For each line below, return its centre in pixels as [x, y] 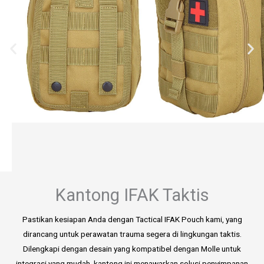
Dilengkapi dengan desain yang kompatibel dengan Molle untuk [132, 248]
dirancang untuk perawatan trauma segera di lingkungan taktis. [132, 234]
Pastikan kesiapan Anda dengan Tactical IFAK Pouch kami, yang [132, 219]
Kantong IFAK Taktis [132, 195]
